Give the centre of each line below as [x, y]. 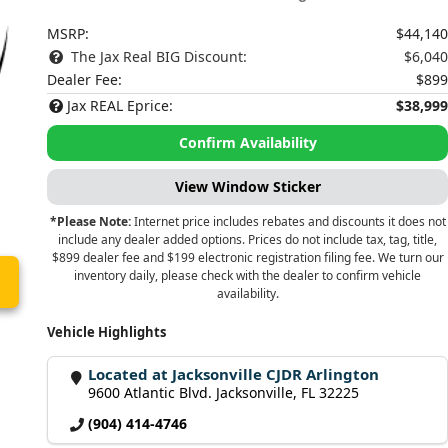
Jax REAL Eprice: [120, 105]
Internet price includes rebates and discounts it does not [288, 221]
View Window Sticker [247, 186]
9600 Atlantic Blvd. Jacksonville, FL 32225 [224, 392]
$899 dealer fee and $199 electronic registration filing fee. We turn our [247, 257]
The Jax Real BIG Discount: [157, 56]
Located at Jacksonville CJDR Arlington [234, 374]
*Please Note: [90, 221]
